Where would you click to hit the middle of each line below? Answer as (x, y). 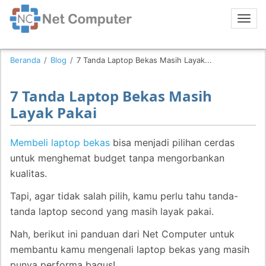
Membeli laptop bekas (60, 142)
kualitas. (28, 173)
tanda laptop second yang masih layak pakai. (112, 211)
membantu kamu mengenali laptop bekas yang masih (130, 249)
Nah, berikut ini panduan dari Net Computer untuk (122, 234)
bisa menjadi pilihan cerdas (172, 142)
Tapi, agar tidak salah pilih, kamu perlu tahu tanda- (124, 196)
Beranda (25, 60)
